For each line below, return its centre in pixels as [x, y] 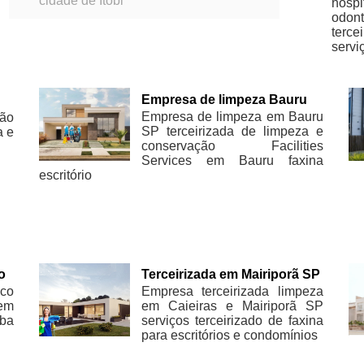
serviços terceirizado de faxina [232, 321]
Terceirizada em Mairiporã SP [230, 275]
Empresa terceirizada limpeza [232, 292]
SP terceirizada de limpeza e [232, 131]
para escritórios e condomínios [229, 336]
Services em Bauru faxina [232, 160]
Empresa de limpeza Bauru [224, 99]
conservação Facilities [232, 145]
